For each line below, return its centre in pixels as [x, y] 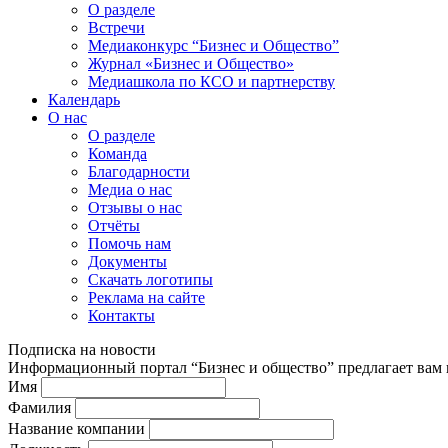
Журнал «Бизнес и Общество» [191, 63]
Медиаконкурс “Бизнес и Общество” [213, 45]
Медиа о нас [130, 189]
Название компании [76, 428]
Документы [127, 261]
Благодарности [139, 171]
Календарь [84, 99]
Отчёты [114, 225]
